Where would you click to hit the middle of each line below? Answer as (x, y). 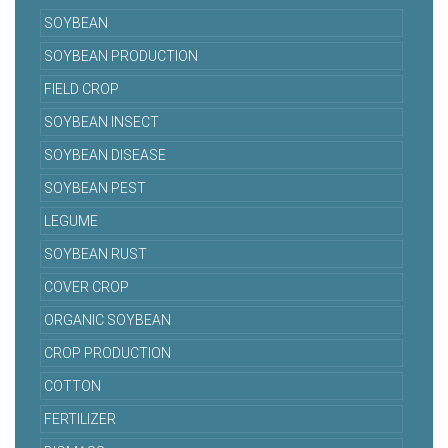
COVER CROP (86, 287)
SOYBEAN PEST (95, 188)
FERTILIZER (80, 419)
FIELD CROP (81, 89)
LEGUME (71, 221)
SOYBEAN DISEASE (105, 155)
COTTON (72, 386)
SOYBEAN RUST (95, 254)
